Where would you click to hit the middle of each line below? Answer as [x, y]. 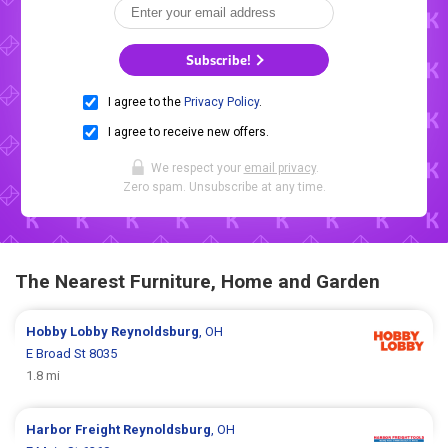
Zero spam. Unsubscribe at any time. [224, 187]
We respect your [197, 168]
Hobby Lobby [69, 331]
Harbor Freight [75, 429]
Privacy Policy [221, 102]
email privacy [279, 168]
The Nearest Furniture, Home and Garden [197, 281]
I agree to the [146, 102]
